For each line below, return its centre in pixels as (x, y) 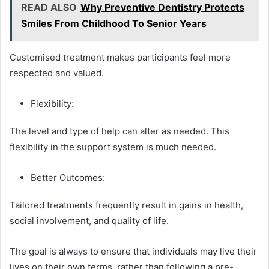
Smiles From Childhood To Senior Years (114, 23)
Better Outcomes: (69, 177)
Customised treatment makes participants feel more (120, 57)
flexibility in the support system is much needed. (113, 147)
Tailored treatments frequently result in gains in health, (126, 205)
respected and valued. (58, 73)
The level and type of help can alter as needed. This (119, 131)
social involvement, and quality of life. (92, 220)
